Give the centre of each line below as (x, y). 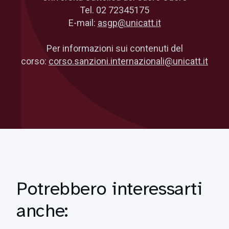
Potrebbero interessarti (109, 189)
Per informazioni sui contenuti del (114, 48)
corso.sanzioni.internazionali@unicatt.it (128, 61)
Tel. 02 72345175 (114, 10)
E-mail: (83, 23)
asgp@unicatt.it (129, 23)
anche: (42, 211)
